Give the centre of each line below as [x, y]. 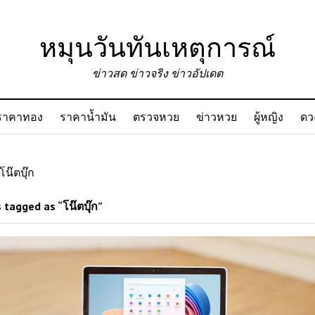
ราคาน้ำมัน [88, 117]
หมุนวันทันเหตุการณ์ [157, 47]
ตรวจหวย [156, 117]
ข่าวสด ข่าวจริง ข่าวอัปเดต [157, 73]
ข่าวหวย [216, 117]
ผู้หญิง [268, 117]
